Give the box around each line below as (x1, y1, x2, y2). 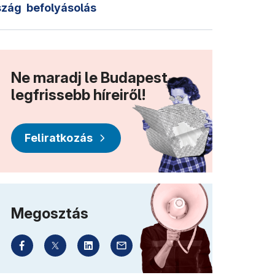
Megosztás (11, 204, 88, 222)
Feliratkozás (25, 131, 93, 144)
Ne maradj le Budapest (11, 68, 168, 87)
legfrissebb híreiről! (11, 85, 145, 104)
